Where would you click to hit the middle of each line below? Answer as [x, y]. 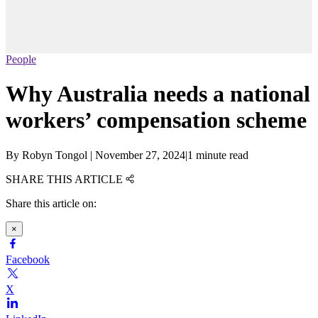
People [21, 60]
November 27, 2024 [140, 155]
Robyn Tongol [55, 155]
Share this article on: [51, 203]
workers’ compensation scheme [156, 120]
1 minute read [218, 155]
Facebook [28, 259]
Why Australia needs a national [158, 94]
